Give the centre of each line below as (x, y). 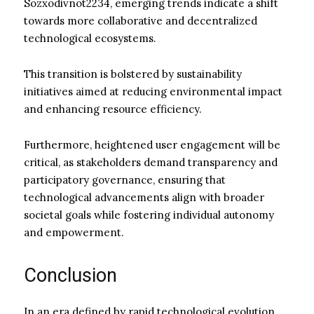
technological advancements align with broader (144, 197)
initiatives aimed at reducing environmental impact (153, 91)
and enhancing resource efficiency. (113, 109)
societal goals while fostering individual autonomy (149, 214)
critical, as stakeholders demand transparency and (151, 162)
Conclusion (70, 275)
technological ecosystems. (90, 38)
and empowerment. (74, 232)
